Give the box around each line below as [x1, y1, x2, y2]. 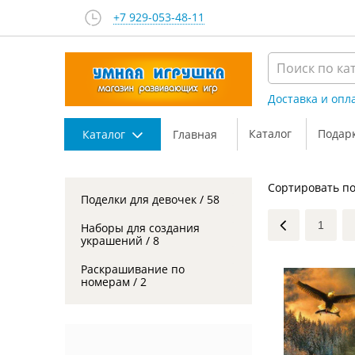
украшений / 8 [81, 233, 159, 249]
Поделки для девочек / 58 [81, 192, 219, 208]
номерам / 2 [81, 274, 147, 290]
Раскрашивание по [81, 261, 185, 277]
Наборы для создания [81, 220, 200, 236]
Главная [173, 126, 217, 142]
